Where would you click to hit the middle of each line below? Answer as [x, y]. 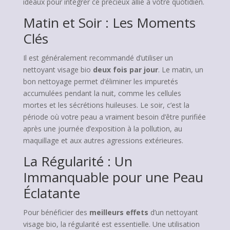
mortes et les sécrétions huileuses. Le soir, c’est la [106, 105]
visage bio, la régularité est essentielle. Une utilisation [111, 224]
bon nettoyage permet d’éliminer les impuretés [100, 81]
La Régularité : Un [78, 161]
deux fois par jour [125, 70]
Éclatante [51, 193]
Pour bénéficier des [56, 212]
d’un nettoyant [173, 212]
